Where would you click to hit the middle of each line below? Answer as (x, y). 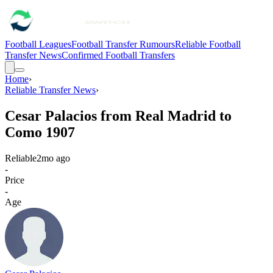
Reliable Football (208, 44)
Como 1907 (40, 132)
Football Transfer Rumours (123, 44)
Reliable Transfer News (50, 90)
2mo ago (53, 158)
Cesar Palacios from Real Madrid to (118, 115)
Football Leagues (38, 44)
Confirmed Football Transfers (118, 55)
